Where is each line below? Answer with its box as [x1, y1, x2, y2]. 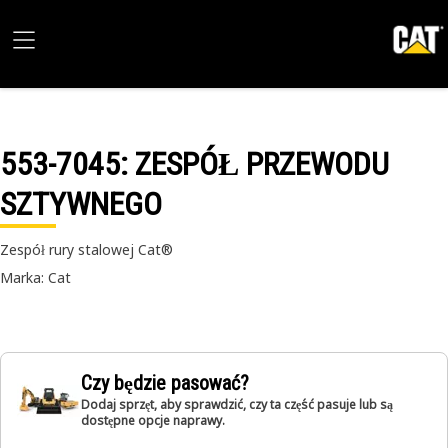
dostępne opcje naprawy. [81, 412, 225, 429]
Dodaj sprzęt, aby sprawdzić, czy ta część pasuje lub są [81, 396, 393, 413]
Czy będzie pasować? [81, 371, 249, 395]
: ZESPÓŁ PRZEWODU [120, 145, 389, 183]
